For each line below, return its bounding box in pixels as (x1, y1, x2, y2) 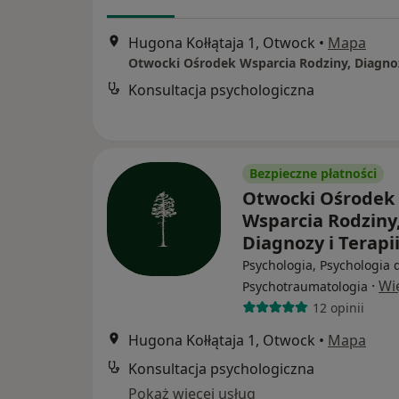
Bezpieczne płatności (249, 165, 377, 182)
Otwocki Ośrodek (242, 186, 395, 210)
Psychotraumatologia (242, 278, 368, 295)
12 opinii (312, 298, 364, 316)
